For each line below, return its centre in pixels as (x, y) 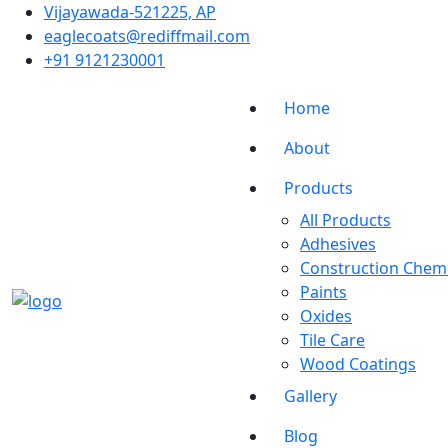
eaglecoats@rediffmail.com (147, 36)
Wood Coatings (358, 364)
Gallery (310, 396)
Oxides (326, 316)
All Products (345, 220)
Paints (323, 292)
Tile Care (332, 340)
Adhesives (338, 244)
